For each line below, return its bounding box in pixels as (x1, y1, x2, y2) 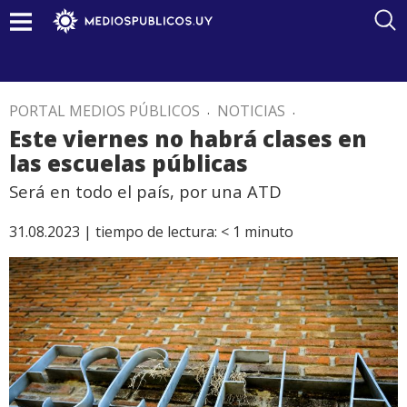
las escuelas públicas (9, 148, 248, 178)
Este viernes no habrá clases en (9, 124, 367, 154)
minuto (244, 222, 293, 242)
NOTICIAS (217, 101, 285, 121)
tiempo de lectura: (95, 222, 217, 242)
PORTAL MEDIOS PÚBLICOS (9, 101, 200, 121)
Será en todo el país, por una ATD (9, 180, 282, 203)
